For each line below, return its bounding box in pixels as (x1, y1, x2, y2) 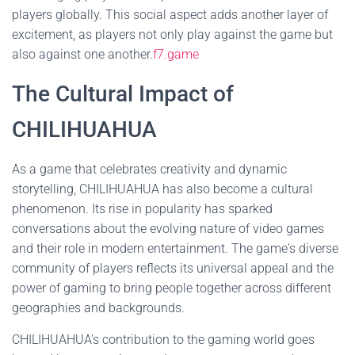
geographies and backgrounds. (12, 300, 185, 315)
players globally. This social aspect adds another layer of (12, 7, 328, 22)
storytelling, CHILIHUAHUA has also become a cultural (12, 181, 313, 197)
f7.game (153, 47, 199, 62)
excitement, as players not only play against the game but (12, 27, 333, 42)
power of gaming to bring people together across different (12, 281, 331, 296)
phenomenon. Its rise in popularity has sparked (12, 201, 273, 216)
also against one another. (12, 47, 153, 62)
